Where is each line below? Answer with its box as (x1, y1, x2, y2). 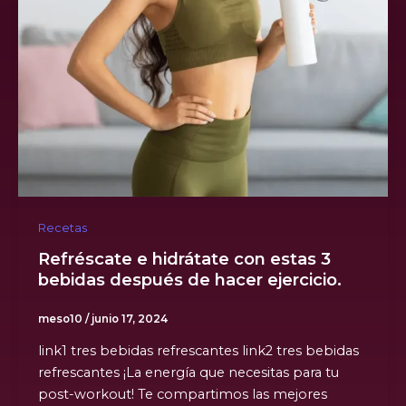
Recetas (37, 220, 87, 235)
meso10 (37, 312, 85, 325)
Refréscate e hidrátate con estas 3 (37, 248, 331, 270)
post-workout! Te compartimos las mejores (37, 386, 327, 403)
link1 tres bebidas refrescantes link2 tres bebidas (37, 343, 359, 360)
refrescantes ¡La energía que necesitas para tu (37, 364, 339, 382)
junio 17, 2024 (91, 312, 168, 325)
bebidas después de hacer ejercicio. (37, 269, 342, 291)
